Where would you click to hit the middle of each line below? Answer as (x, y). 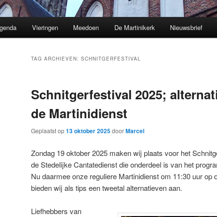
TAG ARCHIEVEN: (56, 59)
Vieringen (45, 28)
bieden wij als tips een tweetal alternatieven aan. (107, 187)
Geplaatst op (48, 131)
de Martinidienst (79, 113)
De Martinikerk (134, 28)
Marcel (135, 131)
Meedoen (86, 28)
